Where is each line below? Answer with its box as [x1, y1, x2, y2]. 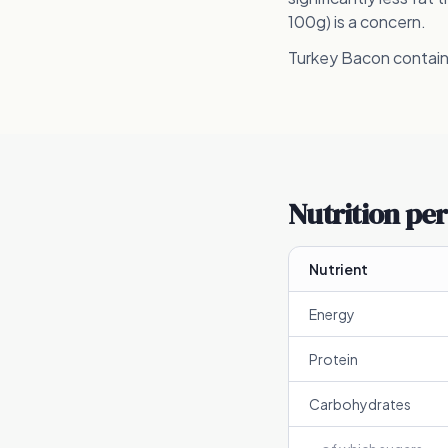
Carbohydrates [309, 395, 411, 413]
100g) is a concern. [288, 11, 426, 32]
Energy [309, 305, 355, 323]
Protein [309, 350, 358, 368]
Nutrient [309, 260, 368, 278]
